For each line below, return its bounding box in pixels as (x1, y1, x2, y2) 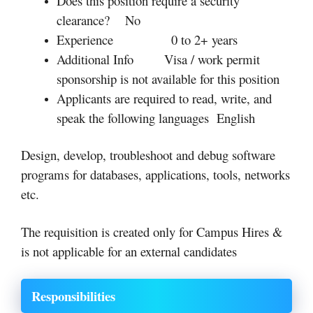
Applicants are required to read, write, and (57, 89, 272, 107)
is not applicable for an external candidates (21, 242, 237, 260)
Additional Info (57, 50, 164, 68)
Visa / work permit (164, 50, 260, 68)
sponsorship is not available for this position (57, 69, 279, 87)
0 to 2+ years (171, 30, 238, 48)
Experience (57, 30, 171, 48)
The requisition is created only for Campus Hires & (21, 222, 283, 240)
